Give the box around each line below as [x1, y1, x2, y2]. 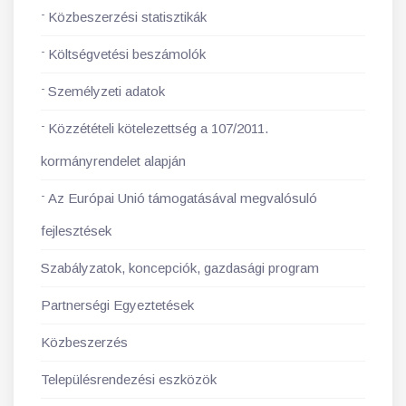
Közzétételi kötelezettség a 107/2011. [48, 121, 268, 136]
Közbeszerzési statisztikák [48, 9, 207, 24]
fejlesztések [41, 223, 111, 238]
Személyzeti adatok [48, 83, 165, 99]
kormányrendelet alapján [41, 153, 186, 169]
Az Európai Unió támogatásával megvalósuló [48, 190, 317, 206]
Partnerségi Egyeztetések [41, 297, 194, 313]
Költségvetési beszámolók [48, 46, 206, 62]
